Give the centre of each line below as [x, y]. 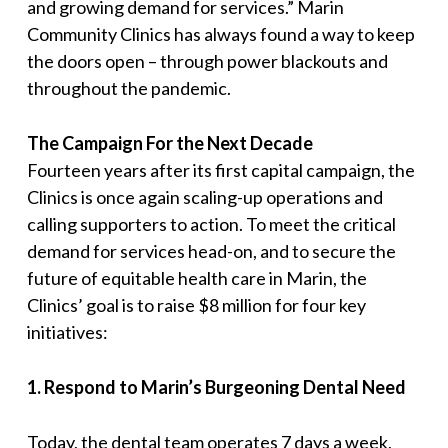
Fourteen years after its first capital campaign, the [220, 169]
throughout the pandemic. [128, 87]
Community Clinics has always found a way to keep [220, 33]
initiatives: [67, 331]
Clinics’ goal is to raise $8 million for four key [196, 304]
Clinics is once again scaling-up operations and [204, 196]
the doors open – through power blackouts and [207, 60]
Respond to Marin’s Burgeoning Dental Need [224, 386]
